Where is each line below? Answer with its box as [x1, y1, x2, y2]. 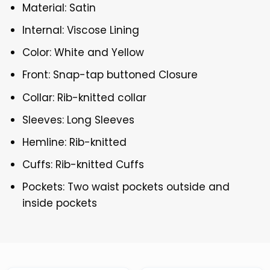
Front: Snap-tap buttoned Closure [22, 67, 198, 83]
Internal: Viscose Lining [22, 23, 140, 38]
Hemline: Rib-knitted [22, 134, 127, 149]
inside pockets [22, 196, 98, 211]
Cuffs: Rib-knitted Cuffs [22, 157, 145, 172]
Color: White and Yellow [22, 45, 145, 60]
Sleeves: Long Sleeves [22, 112, 135, 127]
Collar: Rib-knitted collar [22, 90, 147, 105]
